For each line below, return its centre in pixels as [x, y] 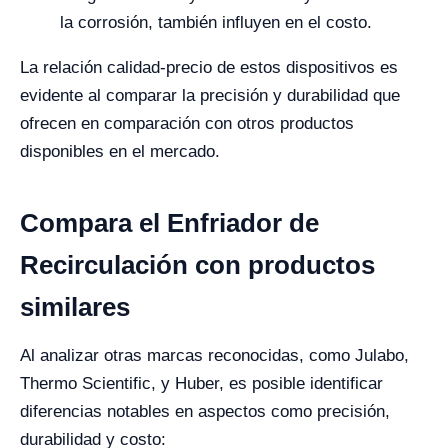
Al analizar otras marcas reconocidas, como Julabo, [214, 355]
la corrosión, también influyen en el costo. [216, 22]
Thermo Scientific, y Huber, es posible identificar [201, 383]
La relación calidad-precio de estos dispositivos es [209, 67]
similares [75, 307]
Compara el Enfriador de [169, 223]
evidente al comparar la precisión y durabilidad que [210, 95]
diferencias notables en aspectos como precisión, [205, 411]
